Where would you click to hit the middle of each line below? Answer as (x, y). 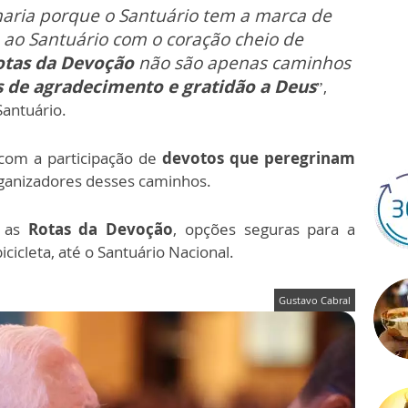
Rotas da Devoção (96, 229)
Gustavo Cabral (315, 301)
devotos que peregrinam (259, 158)
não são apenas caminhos (242, 63)
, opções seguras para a (264, 229)
